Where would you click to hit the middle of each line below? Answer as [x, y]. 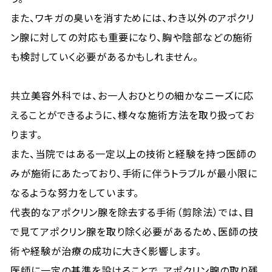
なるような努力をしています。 [75, 192]
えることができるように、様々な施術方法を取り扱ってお [132, 115]
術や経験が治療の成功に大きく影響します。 [106, 251]
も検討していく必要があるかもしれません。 [105, 56]
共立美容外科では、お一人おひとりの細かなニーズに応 [132, 95]
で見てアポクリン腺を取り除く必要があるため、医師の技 [134, 231]
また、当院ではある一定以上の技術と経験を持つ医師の [134, 154]
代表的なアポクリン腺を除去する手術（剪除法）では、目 [132, 212]
